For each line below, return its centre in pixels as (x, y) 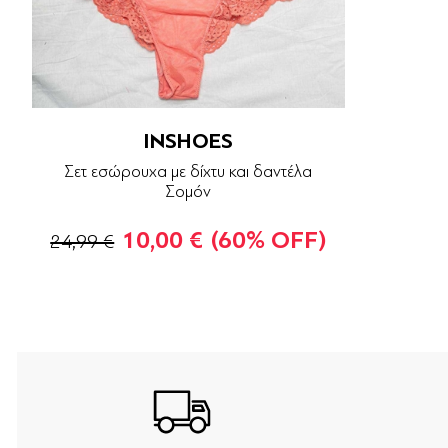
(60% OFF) (269, 241)
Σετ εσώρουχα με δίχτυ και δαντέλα (188, 172)
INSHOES (188, 141)
